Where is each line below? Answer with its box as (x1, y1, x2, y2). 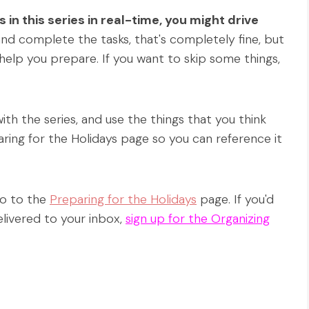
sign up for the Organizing (126, 210, 270, 228)
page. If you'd (197, 191, 274, 208)
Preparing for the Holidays (50, 191, 197, 208)
